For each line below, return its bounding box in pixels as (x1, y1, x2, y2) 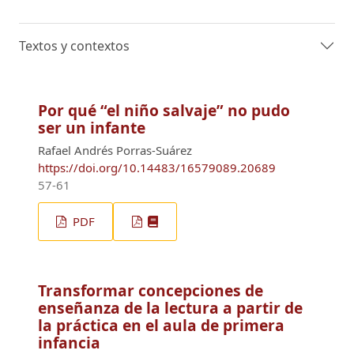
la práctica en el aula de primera (38, 314, 284, 336)
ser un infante (38, 116, 145, 138)
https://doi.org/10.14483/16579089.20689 (38, 159, 276, 175)
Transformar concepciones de (38, 279, 263, 301)
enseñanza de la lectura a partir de (38, 296, 303, 318)
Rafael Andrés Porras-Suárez (38, 141, 192, 158)
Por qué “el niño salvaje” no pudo (38, 99, 290, 121)
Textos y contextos (19, 36, 130, 55)
